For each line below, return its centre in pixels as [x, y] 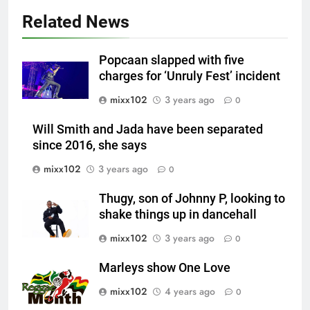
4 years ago [190, 291]
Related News [76, 21]
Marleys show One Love [165, 267]
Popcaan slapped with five [172, 60]
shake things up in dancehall [179, 214]
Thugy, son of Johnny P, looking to [192, 198]
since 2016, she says [90, 145]
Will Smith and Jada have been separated [148, 129]
